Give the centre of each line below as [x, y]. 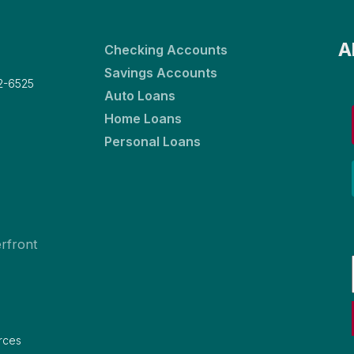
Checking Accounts [166, 50]
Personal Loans [153, 141]
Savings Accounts [161, 73]
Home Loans [143, 119]
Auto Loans [140, 96]
